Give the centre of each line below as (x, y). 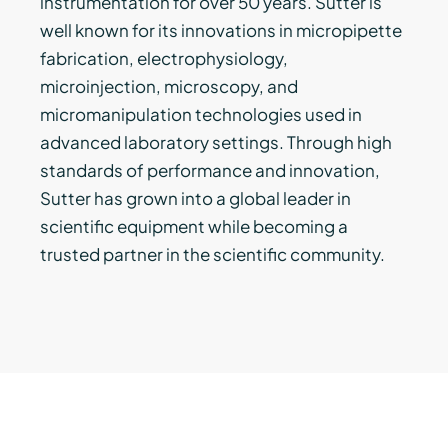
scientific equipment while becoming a (194, 225)
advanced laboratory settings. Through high (216, 141)
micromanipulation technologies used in (201, 113)
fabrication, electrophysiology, (164, 57)
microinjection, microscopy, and (169, 85)
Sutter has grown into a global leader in (195, 197)
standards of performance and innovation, (210, 169)
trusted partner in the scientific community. (212, 253)
